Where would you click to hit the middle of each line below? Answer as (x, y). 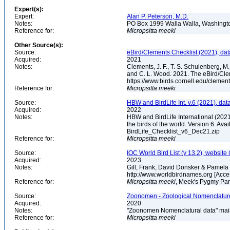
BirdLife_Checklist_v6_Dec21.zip (174, 131)
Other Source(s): (39, 45)
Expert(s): (29, 9)
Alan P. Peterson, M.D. (158, 16)
